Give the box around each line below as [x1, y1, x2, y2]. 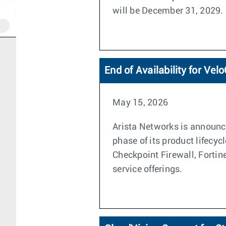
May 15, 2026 [112, 98, 168, 107]
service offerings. [112, 165, 183, 174]
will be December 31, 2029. [112, 7, 223, 16]
